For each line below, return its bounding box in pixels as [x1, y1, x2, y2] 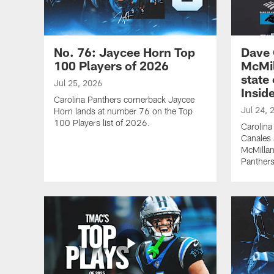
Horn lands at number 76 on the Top [54, 105, 193, 116]
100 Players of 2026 [54, 57, 169, 73]
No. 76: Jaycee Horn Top [54, 44, 195, 59]
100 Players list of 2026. [54, 117, 150, 128]
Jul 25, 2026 [54, 77, 102, 88]
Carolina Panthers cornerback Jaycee [54, 94, 194, 105]
